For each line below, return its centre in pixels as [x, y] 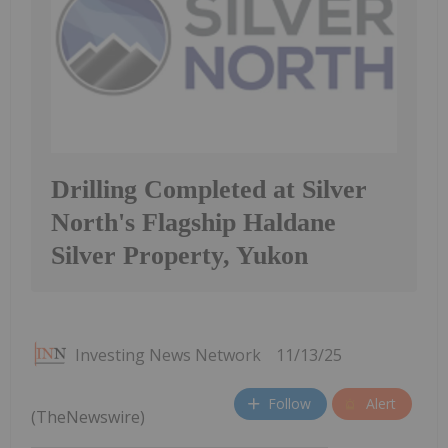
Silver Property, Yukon [179, 255]
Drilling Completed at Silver [209, 189]
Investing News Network [168, 354]
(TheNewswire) [88, 416]
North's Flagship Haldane [193, 222]
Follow [289, 404]
